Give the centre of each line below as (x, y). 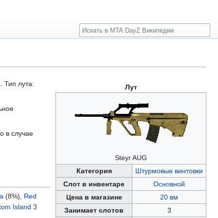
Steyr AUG (131, 158)
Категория (94, 171)
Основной (169, 184)
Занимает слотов (94, 210)
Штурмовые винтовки (169, 171)
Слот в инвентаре (94, 184)
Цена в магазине (94, 197)
